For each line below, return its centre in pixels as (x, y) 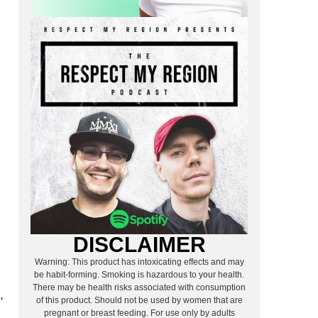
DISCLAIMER (139, 244)
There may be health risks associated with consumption (139, 287)
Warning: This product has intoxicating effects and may (139, 262)
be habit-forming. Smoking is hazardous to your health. (139, 274)
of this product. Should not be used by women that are (139, 300)
